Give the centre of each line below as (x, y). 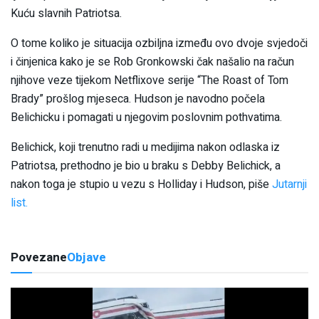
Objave (87, 257)
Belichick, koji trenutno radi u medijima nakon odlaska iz (145, 147)
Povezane (39, 257)
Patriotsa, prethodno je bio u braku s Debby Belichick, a (146, 166)
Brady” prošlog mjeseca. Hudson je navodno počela (138, 99)
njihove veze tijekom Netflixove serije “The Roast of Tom (150, 80)
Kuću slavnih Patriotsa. (66, 13)
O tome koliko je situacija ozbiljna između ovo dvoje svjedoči (159, 43)
